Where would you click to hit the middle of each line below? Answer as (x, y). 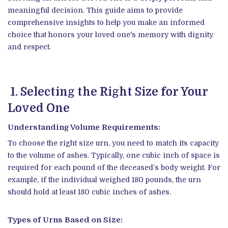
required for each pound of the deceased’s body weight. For (114, 167)
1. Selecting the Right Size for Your (108, 92)
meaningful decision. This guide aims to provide (95, 10)
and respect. (29, 47)
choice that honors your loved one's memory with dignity (110, 35)
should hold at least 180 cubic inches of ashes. (89, 192)
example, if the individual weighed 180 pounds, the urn (104, 179)
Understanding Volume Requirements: (84, 127)
